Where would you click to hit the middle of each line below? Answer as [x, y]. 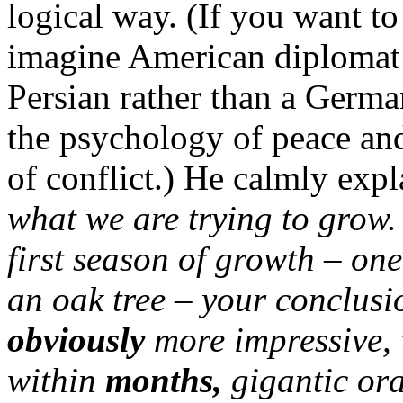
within [56, 381]
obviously [81, 340]
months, [168, 381]
